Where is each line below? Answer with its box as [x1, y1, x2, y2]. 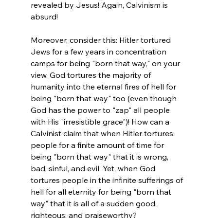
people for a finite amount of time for [30, 140, 166, 150]
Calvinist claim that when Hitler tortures [30, 128, 175, 138]
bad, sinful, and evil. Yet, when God [30, 163, 157, 173]
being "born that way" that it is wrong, [30, 151, 170, 162]
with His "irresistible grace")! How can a [30, 116, 171, 127]
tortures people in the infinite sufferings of [30, 175, 185, 185]
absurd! [30, 11, 58, 21]
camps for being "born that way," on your [30, 58, 182, 68]
